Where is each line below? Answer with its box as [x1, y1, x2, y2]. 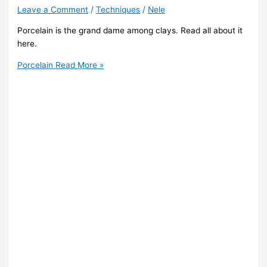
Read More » [53, 60, 104, 70]
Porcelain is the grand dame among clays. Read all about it [17, 25, 243, 35]
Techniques [96, 5, 141, 15]
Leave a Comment [17, 5, 89, 15]
